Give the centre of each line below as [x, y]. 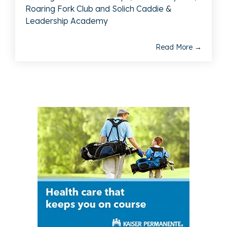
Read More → [179, 47]
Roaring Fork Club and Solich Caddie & [99, 9]
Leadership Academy [67, 21]
